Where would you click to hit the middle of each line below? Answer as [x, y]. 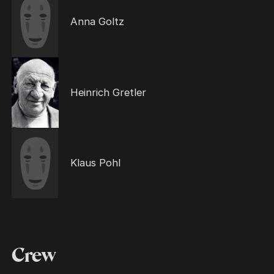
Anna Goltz [97, 22]
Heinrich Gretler [108, 92]
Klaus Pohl [95, 163]
